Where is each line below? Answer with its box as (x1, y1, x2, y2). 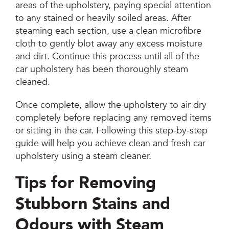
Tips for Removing (15, 171, 156, 194)
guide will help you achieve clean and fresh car (15, 136, 206, 150)
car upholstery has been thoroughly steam (15, 62, 189, 76)
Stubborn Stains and (15, 192, 171, 215)
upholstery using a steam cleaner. (15, 149, 152, 163)
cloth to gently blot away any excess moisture (15, 37, 203, 50)
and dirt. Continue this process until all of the (15, 50, 200, 63)
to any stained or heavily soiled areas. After (15, 11, 192, 25)
